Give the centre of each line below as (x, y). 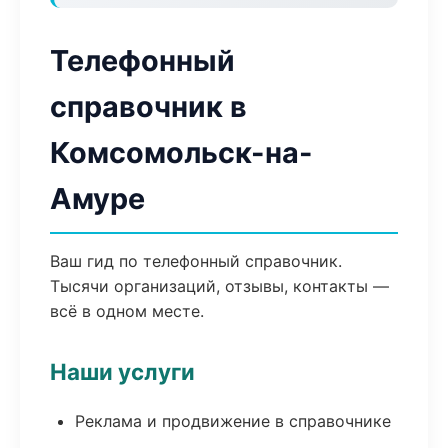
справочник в (148, 106)
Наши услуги (122, 371)
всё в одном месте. (127, 311)
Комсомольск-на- (181, 152)
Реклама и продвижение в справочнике (233, 421)
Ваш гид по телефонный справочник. (196, 261)
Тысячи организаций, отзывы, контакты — (219, 286)
